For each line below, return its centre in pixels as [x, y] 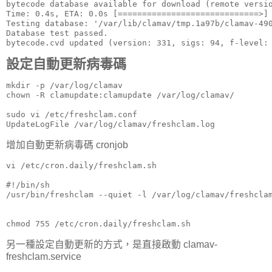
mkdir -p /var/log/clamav [64, 86]
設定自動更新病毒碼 [66, 64]
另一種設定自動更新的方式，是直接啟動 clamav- [112, 244]
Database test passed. [57, 33]
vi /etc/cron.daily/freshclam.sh [81, 165]
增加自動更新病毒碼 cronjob [67, 144]
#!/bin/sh [28, 185]
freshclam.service [44, 256]
